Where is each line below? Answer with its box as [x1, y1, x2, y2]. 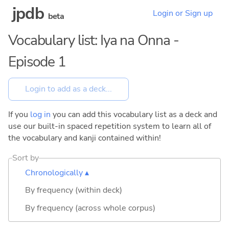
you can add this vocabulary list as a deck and [51, 108, 217, 120]
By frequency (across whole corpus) [25, 202, 155, 214]
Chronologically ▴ [25, 167, 89, 178]
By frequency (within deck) [25, 185, 122, 196]
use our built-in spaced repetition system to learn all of [8, 120, 211, 132]
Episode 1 [8, 52, 66, 72]
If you [8, 108, 30, 120]
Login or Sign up [153, 8, 213, 19]
